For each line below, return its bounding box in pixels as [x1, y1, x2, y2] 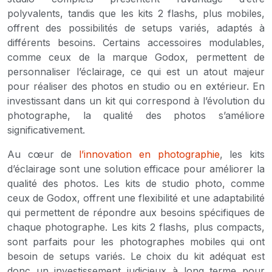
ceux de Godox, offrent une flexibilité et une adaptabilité [7, 191, 265, 204]
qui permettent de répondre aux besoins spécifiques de [7, 206, 265, 219]
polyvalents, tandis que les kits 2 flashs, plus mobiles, [7, 7, 265, 19]
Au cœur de [7, 148, 80, 160]
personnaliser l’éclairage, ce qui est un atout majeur [7, 65, 265, 78]
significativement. [7, 123, 85, 136]
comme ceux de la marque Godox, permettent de [7, 50, 265, 63]
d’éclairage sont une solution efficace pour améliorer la [7, 162, 265, 175]
